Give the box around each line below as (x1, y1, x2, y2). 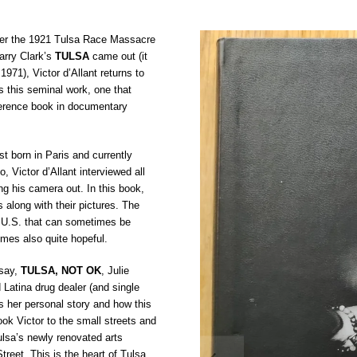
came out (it (88, 49, 147, 62)
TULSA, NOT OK (20, 265, 101, 277)
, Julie (100, 265, 129, 277)
